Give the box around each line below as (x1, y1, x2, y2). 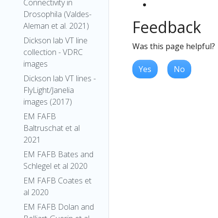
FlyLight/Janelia (23, 85, 74, 95)
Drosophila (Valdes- (23, 9, 91, 19)
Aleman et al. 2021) (23, 20, 89, 31)
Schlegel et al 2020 (23, 161, 88, 171)
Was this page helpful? (132, 40, 215, 52)
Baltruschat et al (23, 123, 80, 133)
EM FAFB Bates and (23, 149, 93, 160)
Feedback (132, 16, 201, 37)
